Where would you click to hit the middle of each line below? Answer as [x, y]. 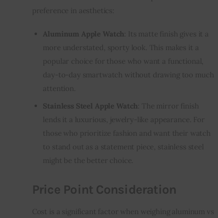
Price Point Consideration [104, 190]
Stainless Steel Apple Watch [91, 106]
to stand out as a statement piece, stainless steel [123, 147]
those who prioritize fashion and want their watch [127, 133]
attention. [59, 88]
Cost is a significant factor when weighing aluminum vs [123, 212]
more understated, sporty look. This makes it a [121, 47]
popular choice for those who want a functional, [123, 61]
